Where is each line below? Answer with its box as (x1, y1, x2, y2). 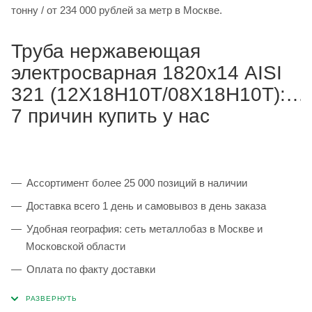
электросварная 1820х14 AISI (11, 62, 282, 84)
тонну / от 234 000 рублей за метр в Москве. (47, 4, 222, 17)
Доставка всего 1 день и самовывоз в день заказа (26, 200, 266, 212)
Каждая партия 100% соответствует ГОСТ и (26, 286, 237, 299)
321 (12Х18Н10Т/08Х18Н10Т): (11, 84, 286, 106)
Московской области (26, 240, 125, 253)
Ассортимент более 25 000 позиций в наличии (26, 177, 247, 189)
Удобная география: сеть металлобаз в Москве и (26, 223, 263, 235)
